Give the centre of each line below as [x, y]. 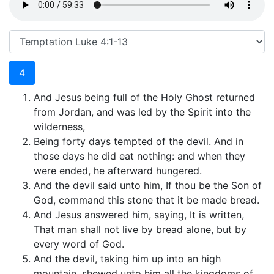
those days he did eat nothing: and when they [139, 156]
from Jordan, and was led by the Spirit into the [142, 112]
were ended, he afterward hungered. [118, 171]
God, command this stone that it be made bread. [146, 200]
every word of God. [79, 244]
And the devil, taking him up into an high [127, 259]
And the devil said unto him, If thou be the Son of [148, 186]
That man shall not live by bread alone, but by [140, 230]
